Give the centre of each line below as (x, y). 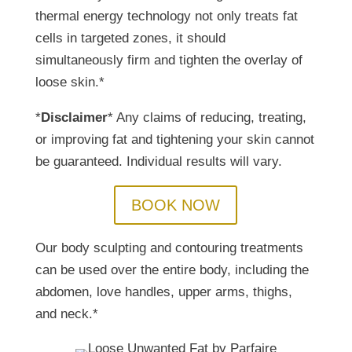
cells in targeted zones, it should (130, 38)
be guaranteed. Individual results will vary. (158, 161)
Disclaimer (74, 117)
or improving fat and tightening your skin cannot (174, 139)
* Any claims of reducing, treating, (207, 117)
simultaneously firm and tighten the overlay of (169, 60)
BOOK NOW (176, 205)
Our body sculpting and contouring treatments (169, 248)
